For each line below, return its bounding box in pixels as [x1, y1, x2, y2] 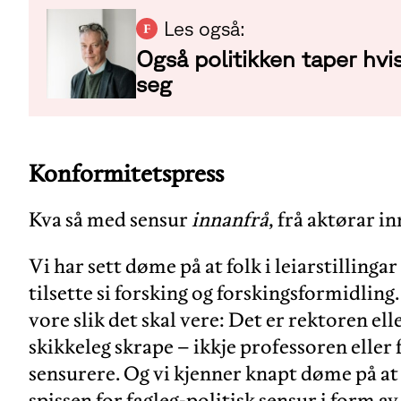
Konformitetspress [29, 158, 224, 189]
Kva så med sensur [29, 207, 192, 233]
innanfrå [192, 207, 269, 233]
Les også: [164, 17, 245, 40]
